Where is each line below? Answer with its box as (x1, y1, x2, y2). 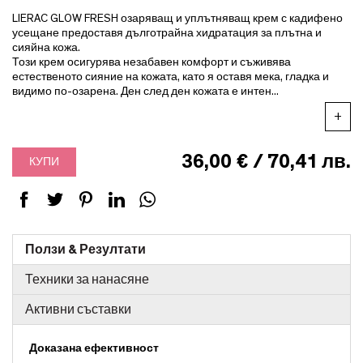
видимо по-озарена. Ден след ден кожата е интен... (12, 86, 279, 97)
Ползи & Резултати (25, 243, 146, 256)
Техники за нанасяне (25, 273, 149, 286)
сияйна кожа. (12, 42, 80, 53)
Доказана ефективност (29, 343, 159, 354)
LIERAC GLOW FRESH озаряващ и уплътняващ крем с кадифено (12, 13, 343, 24)
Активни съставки (25, 303, 131, 316)
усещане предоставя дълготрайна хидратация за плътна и (12, 28, 322, 39)
